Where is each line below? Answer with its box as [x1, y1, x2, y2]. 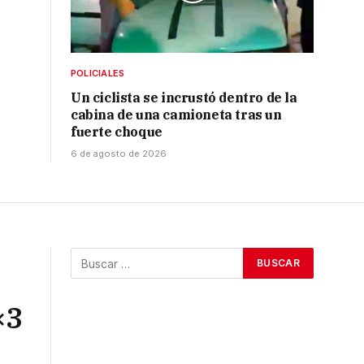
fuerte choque [71, 123, 162, 141]
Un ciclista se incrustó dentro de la [71, 89, 297, 106]
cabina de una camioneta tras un [71, 106, 282, 123]
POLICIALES [71, 67, 125, 80]
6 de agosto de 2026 [71, 148, 167, 160]
